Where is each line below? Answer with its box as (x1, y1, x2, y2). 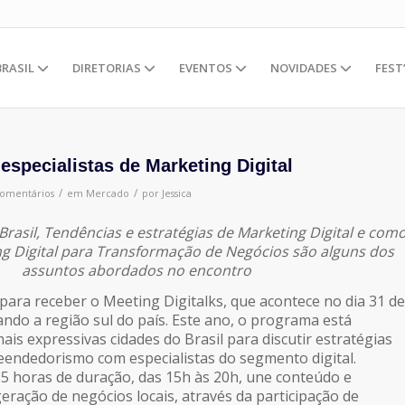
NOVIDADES (270, 60, 340, 76)
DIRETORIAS (72, 60, 144, 76)
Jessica (162, 187, 192, 200)
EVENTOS (179, 60, 235, 76)
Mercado (86, 187, 129, 200)
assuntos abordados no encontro (21, 259, 251, 280)
